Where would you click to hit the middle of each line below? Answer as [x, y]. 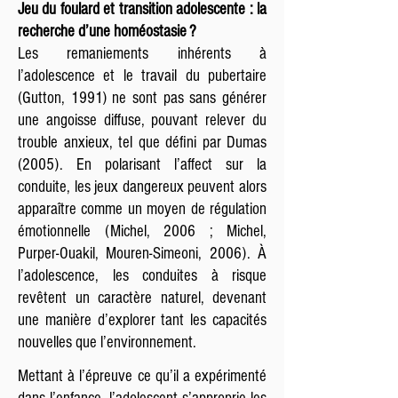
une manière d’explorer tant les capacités [142, 320]
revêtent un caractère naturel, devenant [142, 298]
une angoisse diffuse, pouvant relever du [142, 120]
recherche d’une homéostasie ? [107, 32]
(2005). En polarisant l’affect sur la [142, 165]
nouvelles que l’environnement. [107, 342]
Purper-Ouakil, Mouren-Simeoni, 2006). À [142, 254]
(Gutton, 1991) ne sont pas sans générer [142, 98]
